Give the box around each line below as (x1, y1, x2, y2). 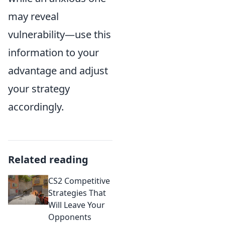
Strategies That (48, 187, 106, 198)
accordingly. (8, 99, 64, 114)
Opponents (48, 211, 91, 222)
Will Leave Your (48, 199, 105, 210)
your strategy (8, 81, 70, 95)
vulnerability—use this (8, 27, 111, 41)
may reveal (8, 9, 59, 23)
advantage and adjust (8, 63, 108, 77)
